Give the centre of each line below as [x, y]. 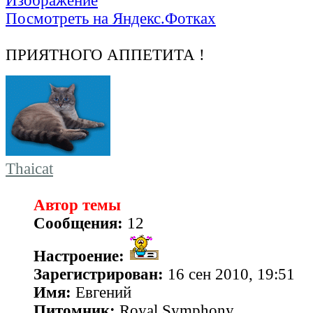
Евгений [101, 293]
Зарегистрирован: [99, 275]
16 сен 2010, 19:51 [229, 275]
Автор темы [77, 205]
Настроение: [79, 256]
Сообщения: [78, 224]
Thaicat [29, 169]
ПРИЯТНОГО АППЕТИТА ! [105, 55]
